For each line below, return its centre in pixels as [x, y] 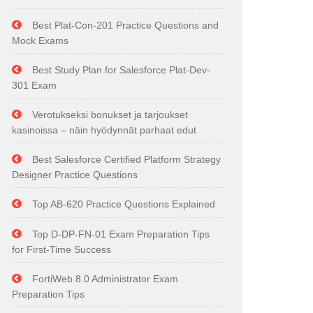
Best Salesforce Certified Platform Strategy [126, 159]
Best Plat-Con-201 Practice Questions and [125, 25]
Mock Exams [40, 41]
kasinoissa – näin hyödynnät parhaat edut [104, 130]
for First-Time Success [61, 249]
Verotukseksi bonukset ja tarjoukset [110, 115]
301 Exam [34, 85]
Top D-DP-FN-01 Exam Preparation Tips [121, 234]
